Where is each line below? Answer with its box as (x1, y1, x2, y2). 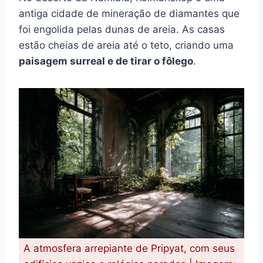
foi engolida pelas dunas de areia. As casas (19, 23, 225, 35)
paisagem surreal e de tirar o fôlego (19, 55, 193, 67)
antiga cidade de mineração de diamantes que (19, 7, 240, 19)
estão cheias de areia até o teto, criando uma (19, 39, 234, 51)
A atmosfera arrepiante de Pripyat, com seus (23, 242, 235, 254)
